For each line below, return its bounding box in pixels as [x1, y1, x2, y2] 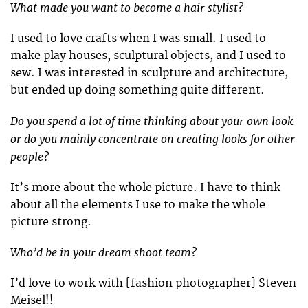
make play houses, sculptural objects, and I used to [10, 49, 286, 63]
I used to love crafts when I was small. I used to [10, 32, 266, 46]
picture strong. [10, 214, 91, 229]
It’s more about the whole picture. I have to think [10, 180, 280, 195]
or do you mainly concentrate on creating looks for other [10, 131, 295, 146]
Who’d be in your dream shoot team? [10, 245, 197, 260]
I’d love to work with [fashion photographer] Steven [10, 276, 296, 291]
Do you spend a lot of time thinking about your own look [10, 113, 293, 129]
